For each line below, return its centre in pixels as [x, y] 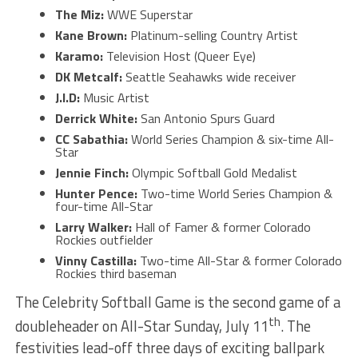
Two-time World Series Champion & [236, 194]
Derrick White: [97, 119]
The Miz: [81, 15]
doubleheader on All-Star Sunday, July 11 [141, 326]
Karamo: [80, 56]
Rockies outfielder [103, 240]
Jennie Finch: [91, 173]
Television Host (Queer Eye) [181, 56]
